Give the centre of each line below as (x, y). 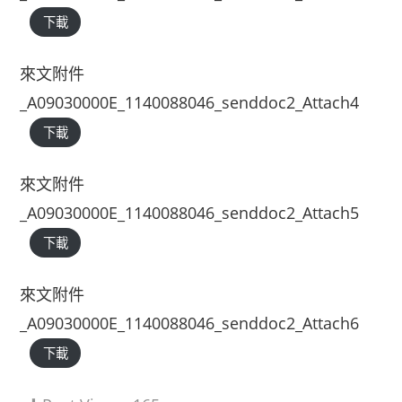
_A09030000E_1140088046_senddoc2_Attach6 (190, 323)
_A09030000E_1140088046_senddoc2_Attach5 (190, 213)
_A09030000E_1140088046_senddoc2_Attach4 (190, 102)
